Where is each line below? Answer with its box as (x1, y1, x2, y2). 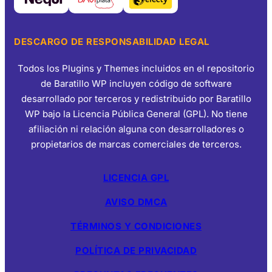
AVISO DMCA (104, 196, 168, 208)
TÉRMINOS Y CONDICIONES (70, 220, 202, 233)
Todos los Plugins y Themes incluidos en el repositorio (18, 63, 254, 75)
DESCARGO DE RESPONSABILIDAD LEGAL (14, 35, 209, 47)
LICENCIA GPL (103, 172, 169, 184)
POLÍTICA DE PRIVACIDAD (75, 245, 197, 257)
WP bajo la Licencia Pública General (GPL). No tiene (24, 108, 248, 120)
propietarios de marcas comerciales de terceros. (30, 138, 242, 151)
